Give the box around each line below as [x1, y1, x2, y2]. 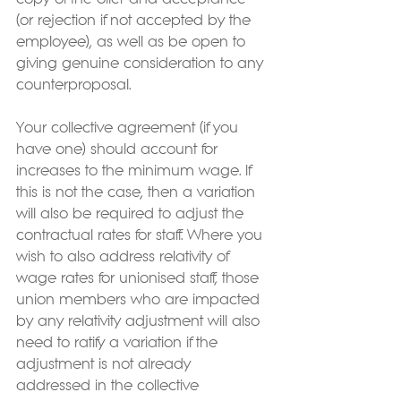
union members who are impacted [16, 294, 264, 307]
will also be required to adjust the [16, 208, 248, 221]
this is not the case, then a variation [16, 186, 260, 200]
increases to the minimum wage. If [16, 165, 255, 178]
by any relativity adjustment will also [16, 315, 264, 328]
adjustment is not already [16, 358, 195, 371]
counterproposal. [16, 79, 144, 92]
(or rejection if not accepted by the [16, 14, 255, 28]
